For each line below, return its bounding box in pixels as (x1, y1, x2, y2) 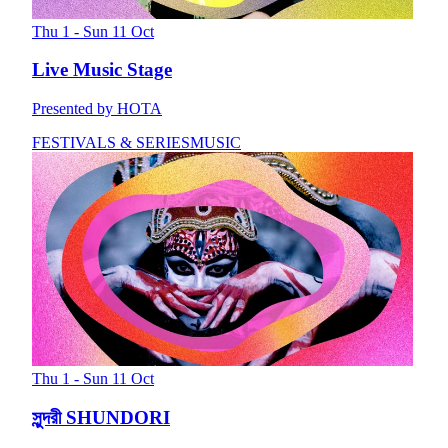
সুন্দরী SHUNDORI (32, 406, 170, 428)
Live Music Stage (32, 59, 172, 81)
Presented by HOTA (32, 99, 162, 117)
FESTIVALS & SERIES (32, 133, 190, 151)
